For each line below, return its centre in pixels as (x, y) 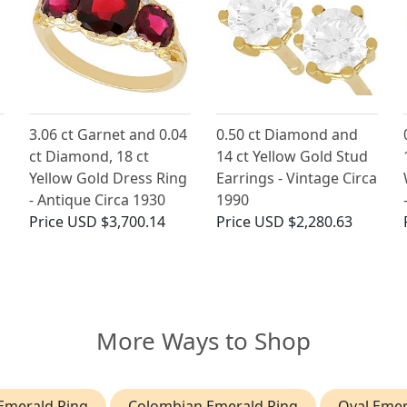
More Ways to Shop (203, 341)
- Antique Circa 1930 (98, 200)
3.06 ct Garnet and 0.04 (109, 135)
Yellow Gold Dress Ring (109, 179)
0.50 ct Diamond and (287, 135)
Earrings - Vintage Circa (296, 179)
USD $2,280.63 (303, 222)
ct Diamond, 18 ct (89, 157)
